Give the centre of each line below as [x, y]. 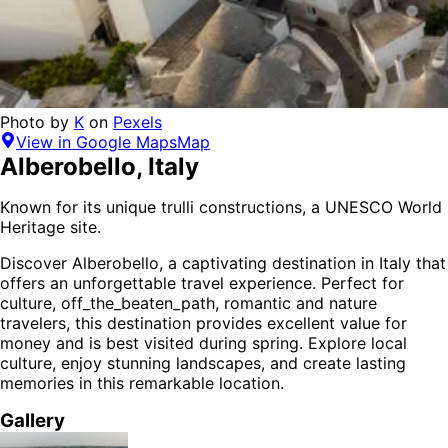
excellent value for [337, 323]
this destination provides [171, 323]
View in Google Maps [96, 142]
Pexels [137, 122]
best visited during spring [202, 343]
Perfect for [360, 283]
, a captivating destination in [269, 263]
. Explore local [353, 343]
